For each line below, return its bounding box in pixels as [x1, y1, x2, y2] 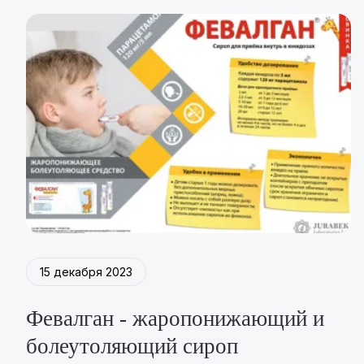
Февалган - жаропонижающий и [26, 306, 324, 331]
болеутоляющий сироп [26, 334, 238, 359]
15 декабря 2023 [40, 264, 132, 279]
